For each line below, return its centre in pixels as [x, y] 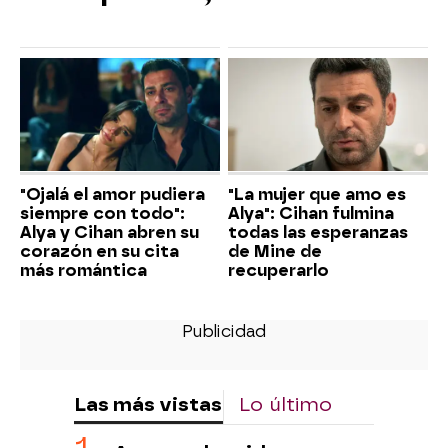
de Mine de [275, 251]
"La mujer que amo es [317, 194]
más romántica [83, 270]
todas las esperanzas [318, 232]
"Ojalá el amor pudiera [112, 194]
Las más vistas [148, 404]
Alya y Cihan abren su [109, 232]
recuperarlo [278, 270]
